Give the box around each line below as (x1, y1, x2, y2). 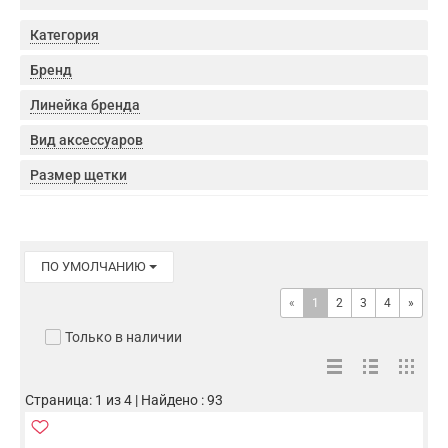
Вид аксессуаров (30, 131, 143, 148)
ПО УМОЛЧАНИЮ (41, 258, 149, 274)
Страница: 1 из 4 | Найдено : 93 (25, 391, 223, 408)
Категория (30, 26, 99, 43)
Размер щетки (30, 166, 127, 183)
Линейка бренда (30, 96, 140, 113)
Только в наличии (65, 328, 182, 345)
